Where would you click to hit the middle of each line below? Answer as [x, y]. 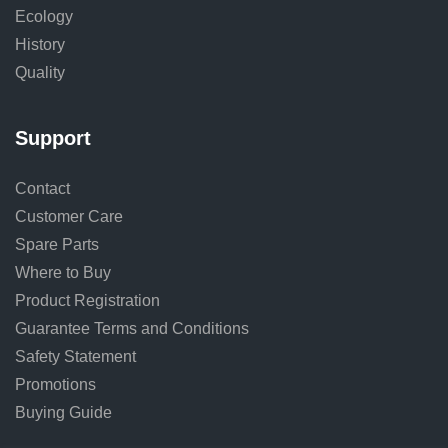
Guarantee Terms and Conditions [132, 328]
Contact [42, 188]
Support [53, 137]
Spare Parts [57, 244]
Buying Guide [63, 412]
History [40, 44]
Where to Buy [63, 272]
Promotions [55, 384]
